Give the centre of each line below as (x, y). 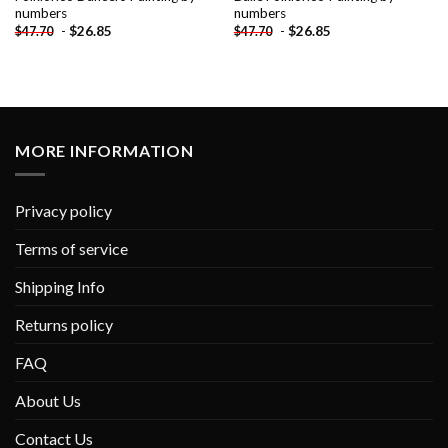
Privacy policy (63, 211)
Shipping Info (60, 287)
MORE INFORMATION (104, 150)
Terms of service (71, 249)
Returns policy (64, 325)
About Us (48, 401)
